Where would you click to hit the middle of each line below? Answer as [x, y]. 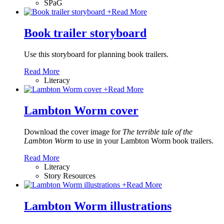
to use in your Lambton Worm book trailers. [143, 140]
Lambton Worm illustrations [98, 206]
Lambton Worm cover [81, 110]
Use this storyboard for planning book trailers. [96, 54]
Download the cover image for [73, 131]
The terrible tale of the [157, 131]
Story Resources [70, 175]
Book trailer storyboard [85, 33]
